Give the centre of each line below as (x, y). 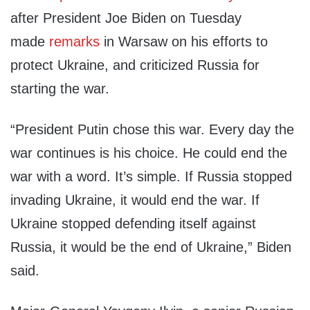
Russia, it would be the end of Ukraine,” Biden (151, 247)
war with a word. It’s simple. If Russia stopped (151, 177)
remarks (74, 42)
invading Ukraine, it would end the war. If (135, 200)
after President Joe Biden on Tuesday (126, 18)
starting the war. (60, 89)
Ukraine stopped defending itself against (133, 224)
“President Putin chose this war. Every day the (152, 130)
